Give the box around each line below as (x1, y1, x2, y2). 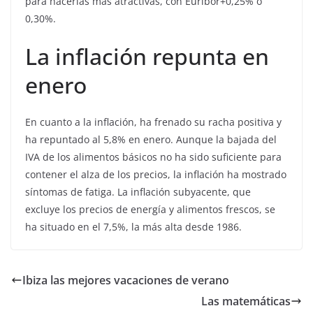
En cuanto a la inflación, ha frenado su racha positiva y (25, 115, 282, 129)
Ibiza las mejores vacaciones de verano (22, 272, 229, 288)
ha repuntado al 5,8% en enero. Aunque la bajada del (25, 133, 277, 146)
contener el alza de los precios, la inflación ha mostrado (25, 168, 286, 181)
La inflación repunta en (25, 41, 269, 71)
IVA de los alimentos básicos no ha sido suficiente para (25, 150, 282, 163)
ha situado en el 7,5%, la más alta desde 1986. (25, 220, 242, 233)
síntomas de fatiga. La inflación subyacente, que (25, 185, 251, 198)
